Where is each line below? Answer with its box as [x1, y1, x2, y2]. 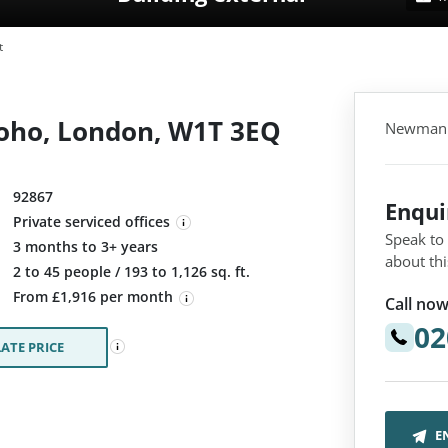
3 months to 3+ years [13, 237, 158, 257]
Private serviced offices [13, 212, 170, 231]
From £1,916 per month [13, 287, 177, 307]
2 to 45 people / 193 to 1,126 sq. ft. [13, 262, 250, 282]
